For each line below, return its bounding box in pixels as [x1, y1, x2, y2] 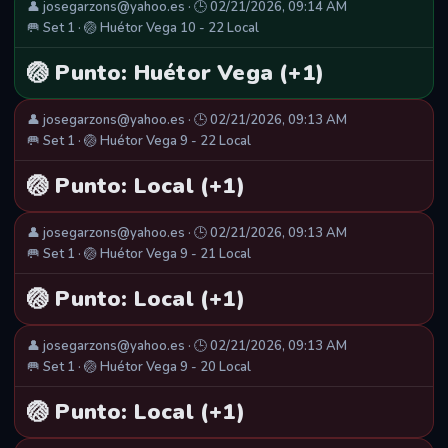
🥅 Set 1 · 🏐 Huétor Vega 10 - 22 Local [27, 19, 259, 38]
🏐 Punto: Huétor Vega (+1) [27, 58, 324, 89]
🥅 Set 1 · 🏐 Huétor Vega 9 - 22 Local [27, 132, 251, 151]
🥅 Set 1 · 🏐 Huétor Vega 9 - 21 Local [27, 245, 251, 264]
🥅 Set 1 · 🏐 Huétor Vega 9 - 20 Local [27, 358, 251, 377]
